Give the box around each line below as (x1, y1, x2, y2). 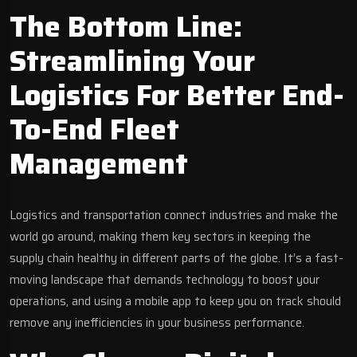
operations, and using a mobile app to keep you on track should (10, 291, 341, 311)
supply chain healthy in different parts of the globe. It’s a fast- (10, 248, 343, 268)
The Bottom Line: (10, 3, 242, 49)
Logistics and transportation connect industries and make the (10, 205, 338, 225)
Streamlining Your (10, 37, 255, 84)
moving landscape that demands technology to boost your (10, 269, 320, 289)
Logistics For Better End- (10, 72, 344, 118)
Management (10, 140, 195, 186)
